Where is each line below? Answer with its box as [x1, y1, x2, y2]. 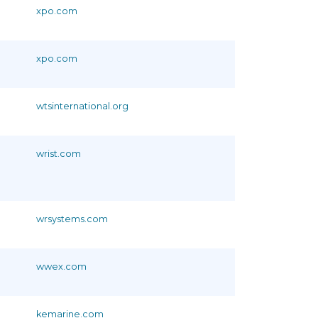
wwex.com [36, 261, 87, 272]
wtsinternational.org [36, 100, 128, 111]
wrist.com [36, 148, 81, 159]
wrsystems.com [36, 213, 108, 224]
